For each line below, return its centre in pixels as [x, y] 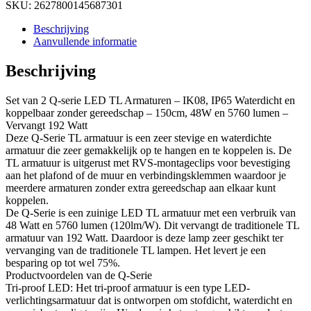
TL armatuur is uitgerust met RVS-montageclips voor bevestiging [148, 162]
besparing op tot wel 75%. [63, 262]
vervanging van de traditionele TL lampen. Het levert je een [136, 250]
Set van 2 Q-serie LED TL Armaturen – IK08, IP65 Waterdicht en [150, 100]
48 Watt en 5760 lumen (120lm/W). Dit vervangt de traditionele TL [152, 225]
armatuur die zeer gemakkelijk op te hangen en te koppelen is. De [149, 150]
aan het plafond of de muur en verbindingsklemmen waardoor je [146, 175]
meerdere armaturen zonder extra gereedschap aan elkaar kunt [141, 187]
